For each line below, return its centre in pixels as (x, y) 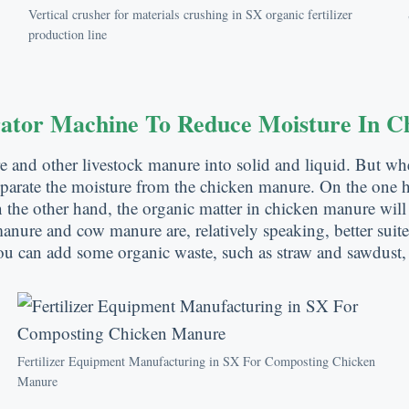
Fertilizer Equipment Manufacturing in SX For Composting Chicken (196, 361)
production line (67, 34)
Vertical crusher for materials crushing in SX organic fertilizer (190, 14)
